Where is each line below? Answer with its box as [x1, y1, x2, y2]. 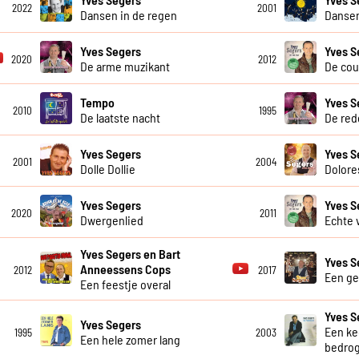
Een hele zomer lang [79, 331, 180, 347]
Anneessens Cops [79, 261, 171, 277]
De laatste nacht [79, 109, 160, 125]
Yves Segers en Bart [79, 246, 180, 262]
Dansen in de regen [79, 6, 177, 22]
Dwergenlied [79, 212, 143, 228]
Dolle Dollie [79, 160, 135, 176]
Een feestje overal [79, 276, 171, 292]
